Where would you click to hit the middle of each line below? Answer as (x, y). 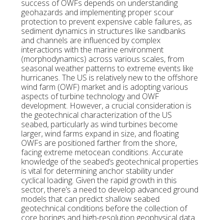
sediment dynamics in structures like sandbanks (103, 31)
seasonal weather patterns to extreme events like (107, 69)
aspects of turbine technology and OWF (90, 96)
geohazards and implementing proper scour (97, 13)
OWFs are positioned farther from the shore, (99, 143)
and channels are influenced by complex (91, 41)
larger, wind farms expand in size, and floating (100, 134)
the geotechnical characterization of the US (96, 115)
